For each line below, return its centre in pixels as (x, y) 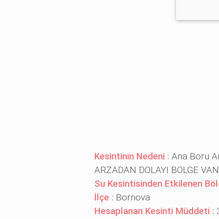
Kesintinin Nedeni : (133, 156)
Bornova (133, 197)
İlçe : (105, 197)
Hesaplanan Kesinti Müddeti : (155, 211)
